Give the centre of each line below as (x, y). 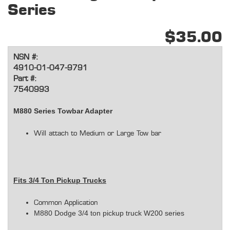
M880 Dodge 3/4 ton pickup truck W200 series (109, 213)
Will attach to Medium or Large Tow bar (98, 134)
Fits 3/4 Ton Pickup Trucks (60, 180)
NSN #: (25, 57)
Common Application (66, 203)
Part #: (25, 79)
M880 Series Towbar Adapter (63, 111)
